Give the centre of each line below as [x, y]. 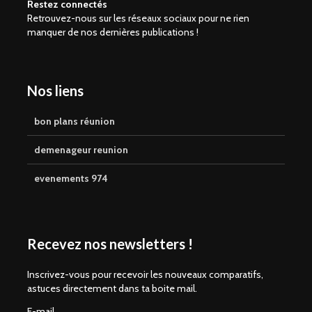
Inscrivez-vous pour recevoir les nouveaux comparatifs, [145, 274]
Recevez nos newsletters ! [110, 243]
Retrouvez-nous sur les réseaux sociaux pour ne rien [138, 18]
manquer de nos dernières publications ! [113, 32]
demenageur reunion [81, 149]
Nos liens [55, 90]
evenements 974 [71, 178]
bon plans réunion [75, 121]
